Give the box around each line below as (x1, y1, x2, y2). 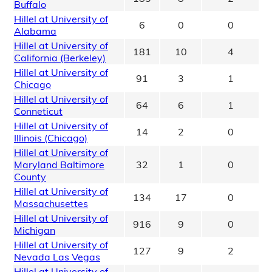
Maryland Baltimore (14, 158, 104, 171)
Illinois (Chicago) (14, 132, 87, 144)
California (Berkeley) (14, 52, 106, 64)
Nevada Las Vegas (14, 251, 100, 263)
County (14, 171, 46, 183)
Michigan (14, 224, 55, 237)
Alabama (14, 25, 56, 38)
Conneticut (14, 105, 63, 118)
